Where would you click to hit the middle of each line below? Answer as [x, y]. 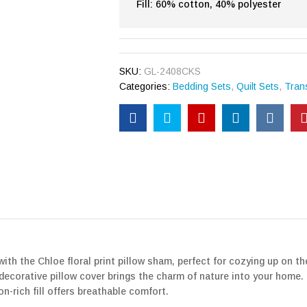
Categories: [146, 86]
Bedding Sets [202, 86]
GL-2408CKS [173, 71]
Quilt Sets [258, 86]
